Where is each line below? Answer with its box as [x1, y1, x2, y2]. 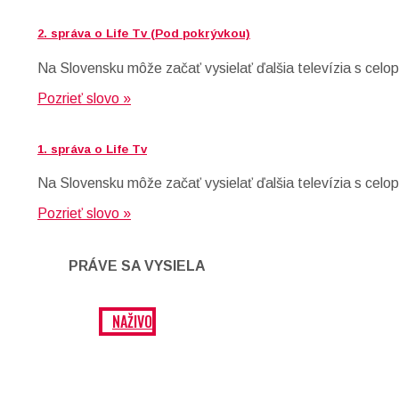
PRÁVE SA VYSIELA [69, 258, 206, 274]
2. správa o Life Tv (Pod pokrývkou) [37, 27, 250, 41]
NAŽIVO [112, 311, 152, 333]
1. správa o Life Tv [37, 142, 147, 156]
